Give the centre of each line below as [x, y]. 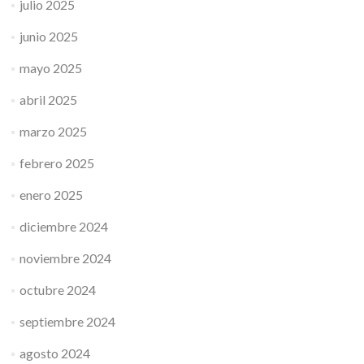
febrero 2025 [57, 162]
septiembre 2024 [68, 321]
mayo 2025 [51, 67]
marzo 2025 [54, 131]
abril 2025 [49, 99]
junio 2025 [49, 36]
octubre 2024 [58, 289]
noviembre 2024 [66, 258]
